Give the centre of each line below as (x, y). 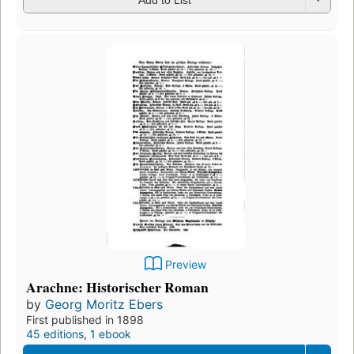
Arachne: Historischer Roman (117, 286)
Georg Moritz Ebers (104, 304)
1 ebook (111, 333)
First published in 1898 (85, 319)
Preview (186, 264)
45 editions (55, 333)
